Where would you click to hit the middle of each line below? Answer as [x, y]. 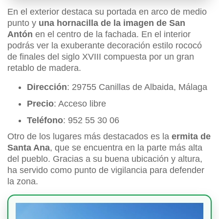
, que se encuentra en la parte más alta [126, 148]
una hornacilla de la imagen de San [111, 23]
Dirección [47, 87]
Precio [40, 104]
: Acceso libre [81, 104]
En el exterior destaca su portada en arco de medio [107, 12]
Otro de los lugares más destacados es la [89, 137]
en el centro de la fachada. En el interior [112, 34]
